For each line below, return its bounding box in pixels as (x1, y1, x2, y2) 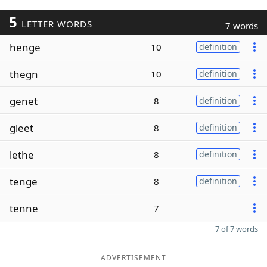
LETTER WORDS (18, 18, 92, 30)
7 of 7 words (215, 223, 258, 234)
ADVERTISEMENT (101, 253, 166, 263)
